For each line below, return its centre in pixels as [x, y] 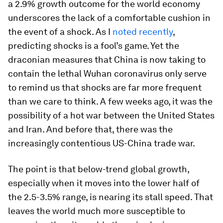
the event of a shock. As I [60, 32]
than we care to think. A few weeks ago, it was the [110, 101]
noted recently [143, 32]
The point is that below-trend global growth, [99, 169]
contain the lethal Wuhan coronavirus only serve [107, 73]
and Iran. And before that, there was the [90, 129]
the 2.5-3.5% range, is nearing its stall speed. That [111, 197]
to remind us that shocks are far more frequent [105, 87]
